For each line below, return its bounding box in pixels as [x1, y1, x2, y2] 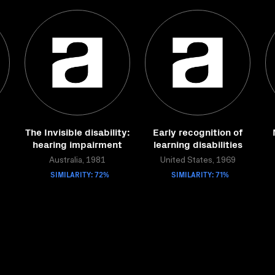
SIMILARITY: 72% [50, 169, 109, 179]
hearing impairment [33, 137, 122, 150]
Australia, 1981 [49, 157, 106, 165]
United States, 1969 [160, 157, 236, 165]
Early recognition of [153, 125, 242, 138]
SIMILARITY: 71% [171, 169, 229, 179]
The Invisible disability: [25, 125, 130, 138]
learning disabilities [153, 137, 242, 150]
